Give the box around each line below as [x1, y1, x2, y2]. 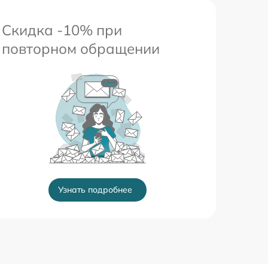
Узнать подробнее [58, 184, 132, 195]
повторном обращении [2, 39, 160, 57]
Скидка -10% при [2, 21, 122, 39]
